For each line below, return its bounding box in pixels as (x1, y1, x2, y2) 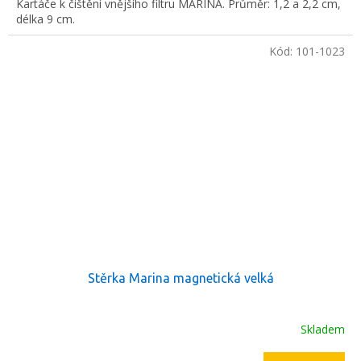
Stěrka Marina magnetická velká (87, 271, 274, 286)
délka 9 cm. (16, 11, 75, 27)
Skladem (301, 321, 345, 337)
